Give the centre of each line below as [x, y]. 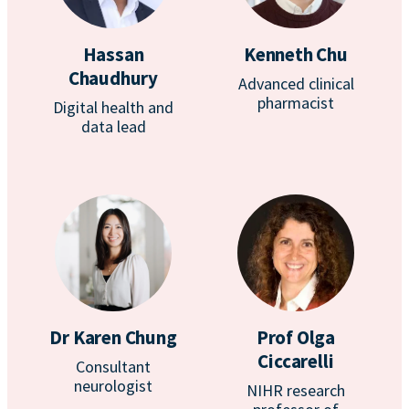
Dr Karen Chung [113, 337]
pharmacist [296, 103]
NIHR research [296, 390]
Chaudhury [113, 78]
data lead [113, 126]
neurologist [113, 386]
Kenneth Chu [296, 54]
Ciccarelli [296, 361]
